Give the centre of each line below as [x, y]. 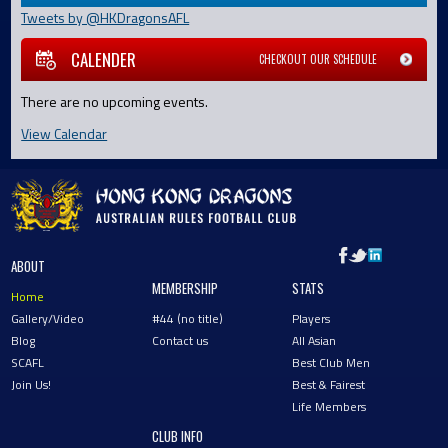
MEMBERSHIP [184, 287]
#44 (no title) [187, 318]
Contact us [179, 340]
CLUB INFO [177, 435]
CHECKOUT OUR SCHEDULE [317, 58]
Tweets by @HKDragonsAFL [105, 17]
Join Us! [31, 384]
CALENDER [104, 59]
